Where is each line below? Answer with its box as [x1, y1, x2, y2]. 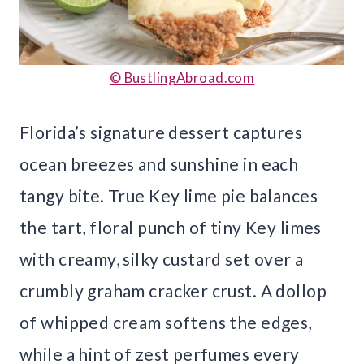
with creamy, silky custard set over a [19, 248, 304, 269]
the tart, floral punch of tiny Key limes [19, 216, 322, 237]
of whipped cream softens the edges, [19, 311, 312, 332]
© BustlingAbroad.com [109, 68, 255, 86]
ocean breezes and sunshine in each [19, 153, 299, 174]
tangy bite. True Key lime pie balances [19, 184, 318, 206]
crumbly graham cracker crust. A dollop [19, 279, 327, 301]
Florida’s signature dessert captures [19, 121, 303, 142]
